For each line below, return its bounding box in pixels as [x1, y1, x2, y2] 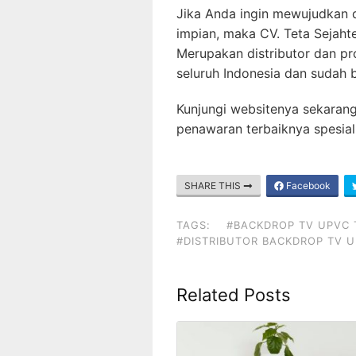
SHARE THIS [184, 180, 243, 192]
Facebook [284, 180, 331, 192]
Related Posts [176, 284, 291, 306]
